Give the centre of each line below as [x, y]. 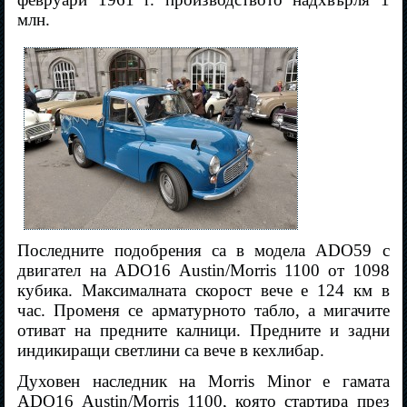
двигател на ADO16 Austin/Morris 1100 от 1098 [203, 271]
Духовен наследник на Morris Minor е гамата [203, 382]
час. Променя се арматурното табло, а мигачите [203, 311]
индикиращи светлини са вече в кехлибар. [171, 351]
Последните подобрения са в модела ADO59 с [203, 251]
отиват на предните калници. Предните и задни [203, 331]
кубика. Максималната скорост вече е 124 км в [203, 291]
